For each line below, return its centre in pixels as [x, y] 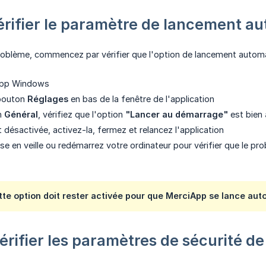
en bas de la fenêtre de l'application [141, 99]
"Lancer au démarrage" [177, 115]
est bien [246, 115]
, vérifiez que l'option [82, 115]
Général [21, 115]
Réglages [48, 99]
